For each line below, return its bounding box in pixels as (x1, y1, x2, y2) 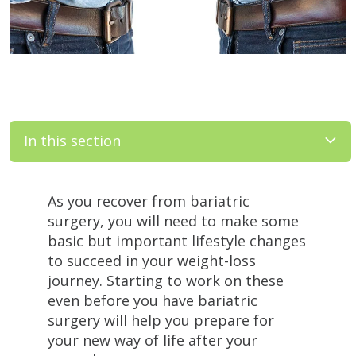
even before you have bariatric (48, 290, 257, 310)
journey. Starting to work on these (48, 270, 284, 290)
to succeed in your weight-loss (48, 250, 256, 270)
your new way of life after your (48, 330, 257, 350)
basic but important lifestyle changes (48, 230, 306, 250)
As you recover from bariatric (48, 191, 250, 211)
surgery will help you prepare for (48, 310, 274, 330)
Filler (9, 176, 43, 195)
